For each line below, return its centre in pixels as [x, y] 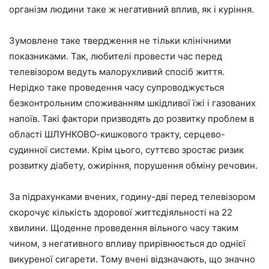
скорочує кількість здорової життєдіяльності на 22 [121, 212]
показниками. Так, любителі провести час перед [116, 56]
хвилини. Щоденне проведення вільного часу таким [124, 228]
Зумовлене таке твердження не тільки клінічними [120, 40]
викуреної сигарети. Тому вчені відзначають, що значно [132, 259]
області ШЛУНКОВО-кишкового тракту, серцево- [117, 134]
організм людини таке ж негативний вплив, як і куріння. [131, 9]
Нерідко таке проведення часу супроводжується [116, 87]
